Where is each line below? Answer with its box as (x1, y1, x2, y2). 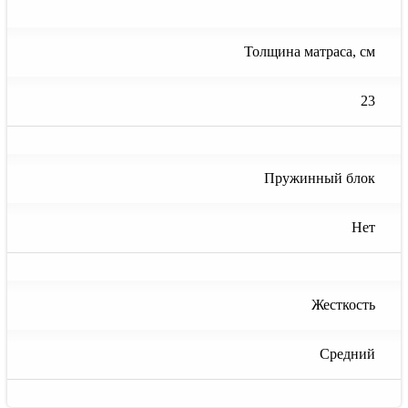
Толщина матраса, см (244, 44, 375, 60)
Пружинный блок (264, 170, 375, 187)
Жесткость (311, 297, 375, 313)
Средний (320, 346, 375, 362)
